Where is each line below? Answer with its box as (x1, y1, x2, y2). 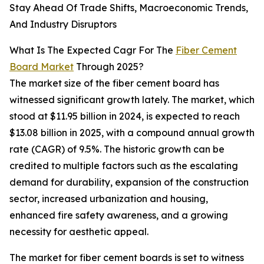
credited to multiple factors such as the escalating (9, 160, 238, 172)
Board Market (9, 61, 74, 73)
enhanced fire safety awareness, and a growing (9, 209, 228, 222)
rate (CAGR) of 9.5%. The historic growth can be (9, 143, 225, 156)
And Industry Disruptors (9, 18, 117, 31)
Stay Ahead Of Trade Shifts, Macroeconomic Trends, (9, 2, 248, 14)
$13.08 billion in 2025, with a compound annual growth (9, 127, 255, 139)
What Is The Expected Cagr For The (9, 44, 176, 57)
